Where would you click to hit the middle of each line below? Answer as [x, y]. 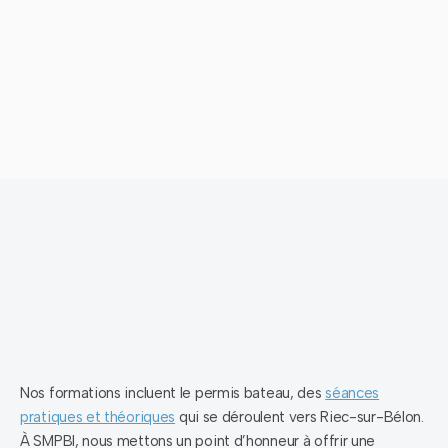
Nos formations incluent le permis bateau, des [173, 393]
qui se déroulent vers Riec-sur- [279, 417]
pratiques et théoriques [98, 417]
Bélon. [403, 417]
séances [352, 393]
